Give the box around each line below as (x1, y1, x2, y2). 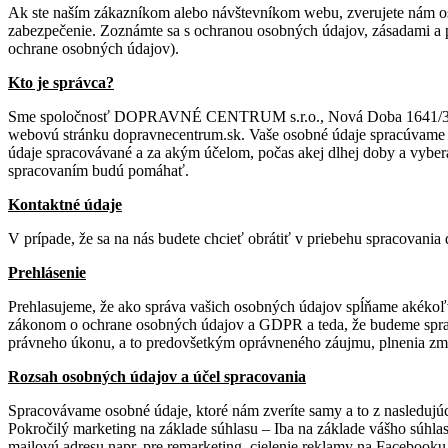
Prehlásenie (8, 263, 86, 281)
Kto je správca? (8, 73, 114, 91)
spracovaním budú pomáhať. (8, 161, 189, 179)
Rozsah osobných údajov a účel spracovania (8, 367, 306, 385)
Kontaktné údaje (8, 195, 122, 213)
